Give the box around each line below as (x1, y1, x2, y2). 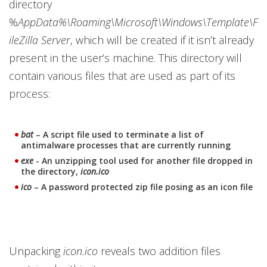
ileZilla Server (9, 33, 70, 48)
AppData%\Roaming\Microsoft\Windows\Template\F (18, 15, 258, 30)
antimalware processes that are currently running (21, 139, 231, 151)
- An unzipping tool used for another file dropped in (36, 155, 253, 167)
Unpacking (9, 244, 63, 259)
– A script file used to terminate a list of (36, 129, 204, 141)
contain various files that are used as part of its (9, 69, 235, 83)
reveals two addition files (101, 244, 221, 259)
